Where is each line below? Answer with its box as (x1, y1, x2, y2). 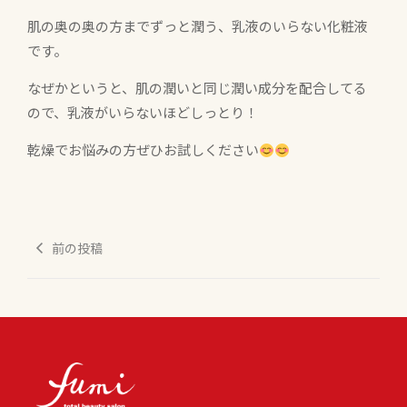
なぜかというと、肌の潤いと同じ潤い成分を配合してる (27, 78, 367, 98)
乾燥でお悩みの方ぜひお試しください (27, 140, 259, 160)
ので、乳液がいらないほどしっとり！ (27, 103, 258, 123)
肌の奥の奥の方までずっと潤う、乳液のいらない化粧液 (27, 15, 368, 35)
